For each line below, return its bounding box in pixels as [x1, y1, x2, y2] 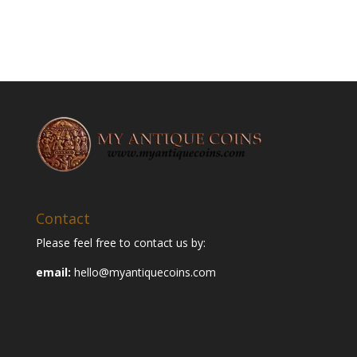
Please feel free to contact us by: [35, 234, 206, 250]
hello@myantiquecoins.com [73, 264, 216, 280]
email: [35, 264, 74, 280]
